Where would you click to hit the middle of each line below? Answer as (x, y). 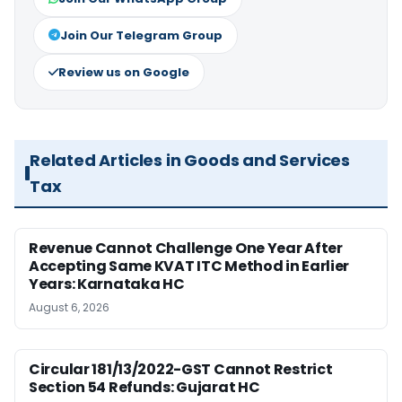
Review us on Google (124, 72)
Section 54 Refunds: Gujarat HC (144, 387)
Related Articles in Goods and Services (190, 160)
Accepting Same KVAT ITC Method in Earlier (189, 266)
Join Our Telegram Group (141, 35)
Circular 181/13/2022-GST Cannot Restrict (181, 369)
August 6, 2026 (69, 307)
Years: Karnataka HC (107, 284)
